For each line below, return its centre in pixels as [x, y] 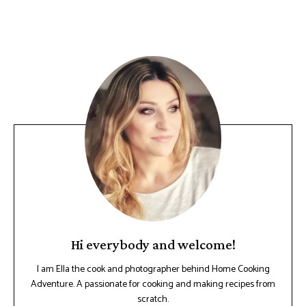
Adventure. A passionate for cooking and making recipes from [153, 284]
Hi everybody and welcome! [153, 244]
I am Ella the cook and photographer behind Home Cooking [153, 269]
